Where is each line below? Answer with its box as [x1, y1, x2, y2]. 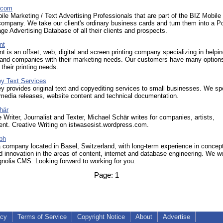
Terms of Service [17, 213, 67, 221]
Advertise [163, 213, 190, 221]
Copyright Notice [77, 213, 125, 221]
